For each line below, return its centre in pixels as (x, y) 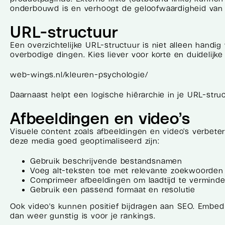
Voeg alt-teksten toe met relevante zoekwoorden (127, 171)
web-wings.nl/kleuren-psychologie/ (79, 75)
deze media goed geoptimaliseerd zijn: (85, 141)
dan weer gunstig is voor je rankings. (83, 216)
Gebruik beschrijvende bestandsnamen (106, 161)
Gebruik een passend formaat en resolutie (113, 190)
